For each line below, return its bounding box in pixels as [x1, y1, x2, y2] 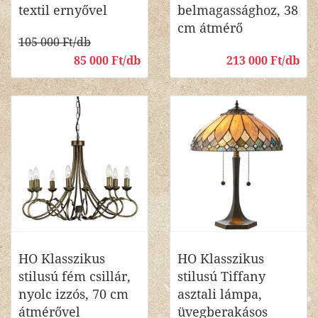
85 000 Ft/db [74, 54, 141, 67]
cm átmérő [177, 21, 243, 35]
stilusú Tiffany [177, 269, 265, 284]
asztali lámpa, [177, 287, 262, 302]
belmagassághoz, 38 [177, 3, 298, 18]
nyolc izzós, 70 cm [18, 287, 128, 302]
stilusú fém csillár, [18, 269, 131, 284]
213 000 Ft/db [226, 54, 300, 67]
